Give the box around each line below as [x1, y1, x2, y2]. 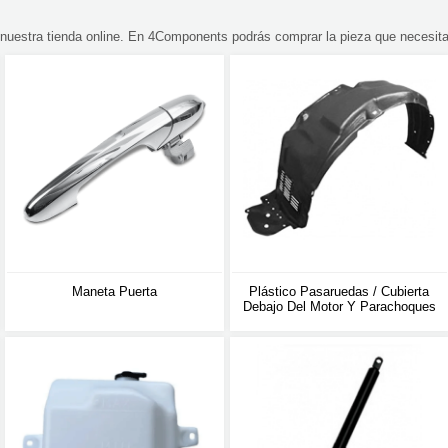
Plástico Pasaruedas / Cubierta [249, 284, 430, 300]
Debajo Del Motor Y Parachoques [242, 299, 436, 315]
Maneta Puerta [72, 284, 158, 300]
